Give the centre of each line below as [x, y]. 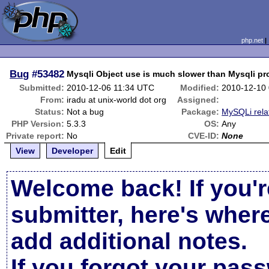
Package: [201, 112]
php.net [252, 40]
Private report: [35, 136]
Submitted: [42, 88]
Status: [50, 112]
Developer [73, 151]
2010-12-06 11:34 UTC [111, 88]
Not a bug [86, 112]
